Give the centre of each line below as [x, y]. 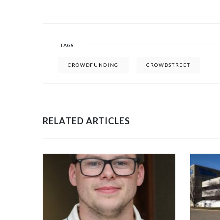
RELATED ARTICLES [86, 121]
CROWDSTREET [168, 65]
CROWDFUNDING [94, 65]
